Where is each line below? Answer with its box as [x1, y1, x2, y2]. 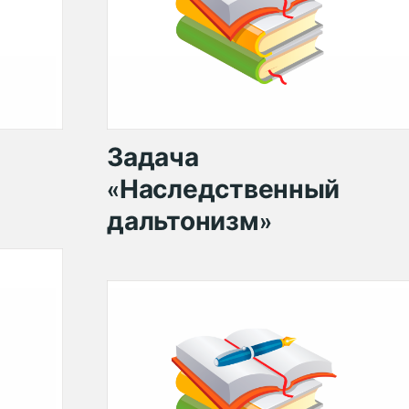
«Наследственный [107, 173, 341, 204]
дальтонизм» [107, 204, 272, 236]
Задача [107, 141, 199, 172]
